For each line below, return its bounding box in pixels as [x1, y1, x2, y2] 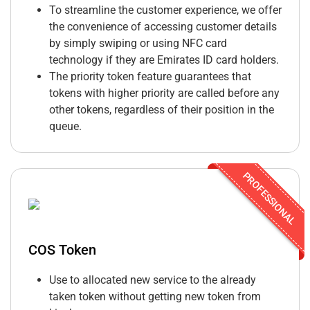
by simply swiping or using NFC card [49, 37, 227, 51]
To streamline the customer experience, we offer [49, 3, 282, 17]
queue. [49, 120, 82, 134]
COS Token [28, 241, 96, 259]
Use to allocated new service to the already [49, 273, 256, 287]
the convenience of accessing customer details [49, 20, 277, 34]
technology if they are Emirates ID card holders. [49, 53, 279, 67]
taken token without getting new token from [49, 290, 261, 304]
